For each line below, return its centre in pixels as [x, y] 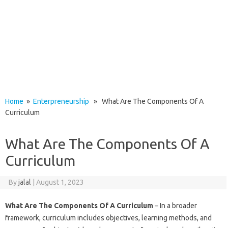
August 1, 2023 [60, 182]
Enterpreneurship [61, 101]
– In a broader [175, 206]
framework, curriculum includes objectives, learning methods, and [108, 218]
